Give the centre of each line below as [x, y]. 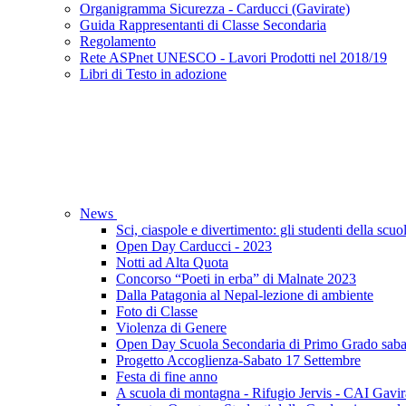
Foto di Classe [157, 312]
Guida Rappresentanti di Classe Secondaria [203, 25]
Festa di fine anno [167, 377]
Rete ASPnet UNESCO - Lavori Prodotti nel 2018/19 [233, 58]
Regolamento [118, 42]
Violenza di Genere [171, 328]
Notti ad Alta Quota [172, 263]
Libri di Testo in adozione [153, 74]
